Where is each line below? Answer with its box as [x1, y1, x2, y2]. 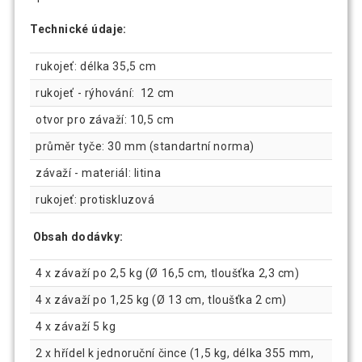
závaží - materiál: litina [36, 166, 162, 179]
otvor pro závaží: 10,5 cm [36, 112, 175, 126]
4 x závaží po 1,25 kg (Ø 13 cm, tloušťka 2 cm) [36, 293, 287, 307]
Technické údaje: [30, 23, 127, 36]
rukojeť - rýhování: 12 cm [36, 86, 175, 99]
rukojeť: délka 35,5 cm [36, 59, 157, 73]
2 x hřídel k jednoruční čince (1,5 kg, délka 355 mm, [36, 347, 314, 360]
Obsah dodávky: [32, 229, 124, 243]
